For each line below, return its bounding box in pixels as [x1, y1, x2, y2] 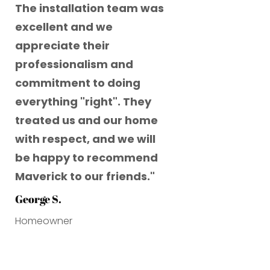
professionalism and [14, 57, 133, 72]
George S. [14, 192, 61, 207]
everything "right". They [14, 94, 151, 110]
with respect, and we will [14, 131, 155, 147]
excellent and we [14, 19, 113, 35]
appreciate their [14, 38, 110, 54]
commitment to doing [14, 75, 140, 91]
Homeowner [14, 214, 72, 228]
